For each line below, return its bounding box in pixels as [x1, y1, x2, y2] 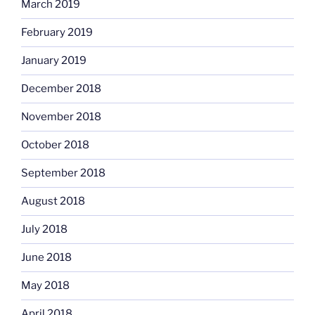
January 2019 [21, 54, 86, 67]
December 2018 [21, 82, 101, 96]
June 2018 [21, 251, 72, 264]
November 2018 [21, 110, 101, 124]
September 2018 [21, 167, 105, 180]
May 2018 [21, 279, 70, 292]
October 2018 [21, 139, 89, 152]
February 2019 [21, 26, 93, 39]
